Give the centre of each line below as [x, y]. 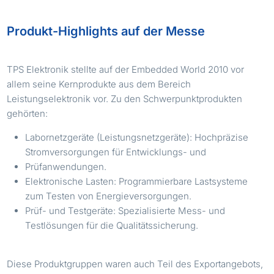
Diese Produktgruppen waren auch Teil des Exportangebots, [135, 264]
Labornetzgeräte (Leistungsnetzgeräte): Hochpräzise [137, 137]
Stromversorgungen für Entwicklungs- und [116, 152]
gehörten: [28, 113]
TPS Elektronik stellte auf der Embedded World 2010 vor [126, 69]
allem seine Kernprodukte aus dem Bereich [99, 84]
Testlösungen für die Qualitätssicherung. [112, 225]
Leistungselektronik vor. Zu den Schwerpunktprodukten [125, 98]
